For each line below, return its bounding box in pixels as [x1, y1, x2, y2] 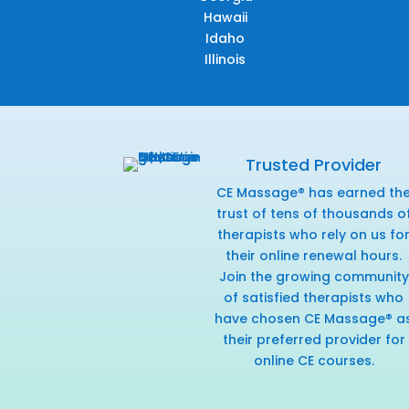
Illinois [204, 50, 246, 69]
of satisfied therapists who [224, 288, 404, 308]
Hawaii [203, 8, 247, 27]
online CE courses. [253, 351, 374, 371]
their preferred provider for [222, 330, 405, 350]
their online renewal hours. [225, 246, 403, 266]
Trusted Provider [246, 153, 383, 177]
